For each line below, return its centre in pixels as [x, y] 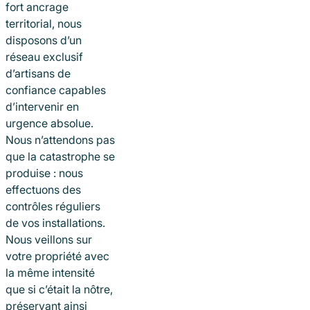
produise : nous [44, 173]
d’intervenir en [42, 106]
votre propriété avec [57, 256]
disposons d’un [44, 40]
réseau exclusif [44, 56]
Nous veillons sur [49, 239]
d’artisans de [38, 73]
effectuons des [43, 189]
